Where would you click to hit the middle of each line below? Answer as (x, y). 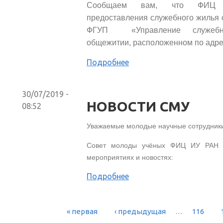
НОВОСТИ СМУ (138, 106)
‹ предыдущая (140, 211)
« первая (82, 211)
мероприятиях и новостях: (130, 157)
